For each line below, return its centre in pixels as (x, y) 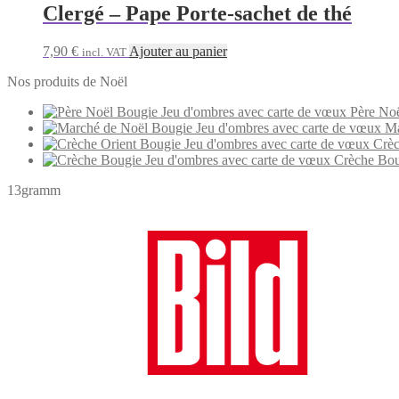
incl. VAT (104, 52)
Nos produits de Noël (67, 81)
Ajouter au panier (178, 51)
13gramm (34, 190)
